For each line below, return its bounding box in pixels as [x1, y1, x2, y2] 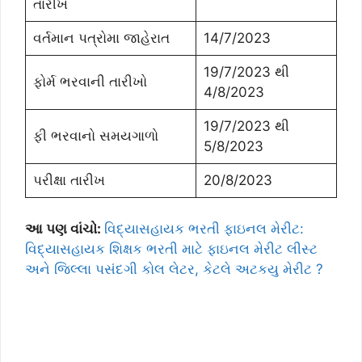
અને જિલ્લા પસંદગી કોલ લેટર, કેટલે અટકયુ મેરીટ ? [25, 260, 323, 277]
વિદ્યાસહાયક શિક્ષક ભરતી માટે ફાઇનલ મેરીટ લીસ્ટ [25, 240, 318, 257]
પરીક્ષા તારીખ [32, 172, 105, 188]
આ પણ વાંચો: [25, 220, 104, 237]
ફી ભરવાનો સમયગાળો [32, 128, 158, 144]
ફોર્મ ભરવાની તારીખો [32, 74, 147, 90]
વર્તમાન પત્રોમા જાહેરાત [32, 30, 170, 46]
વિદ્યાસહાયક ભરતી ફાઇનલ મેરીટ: [104, 220, 304, 237]
